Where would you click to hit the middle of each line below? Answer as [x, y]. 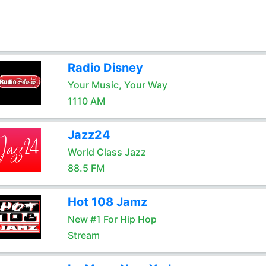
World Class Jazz [107, 152]
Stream [83, 235]
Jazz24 [89, 135]
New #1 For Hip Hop [112, 219]
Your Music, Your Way [117, 85]
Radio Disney [105, 68]
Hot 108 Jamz [107, 202]
